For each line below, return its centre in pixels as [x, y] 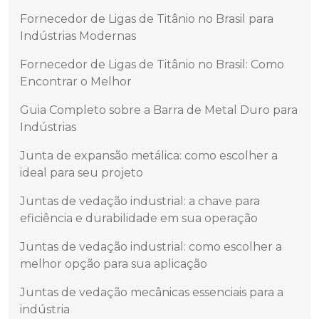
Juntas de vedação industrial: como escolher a [151, 247]
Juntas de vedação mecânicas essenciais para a [152, 293]
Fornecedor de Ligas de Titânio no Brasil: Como [152, 65]
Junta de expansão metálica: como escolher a [149, 156]
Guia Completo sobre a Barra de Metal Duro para [159, 110]
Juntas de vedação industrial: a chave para [140, 202]
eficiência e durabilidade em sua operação [139, 219]
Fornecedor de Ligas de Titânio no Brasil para [147, 19]
